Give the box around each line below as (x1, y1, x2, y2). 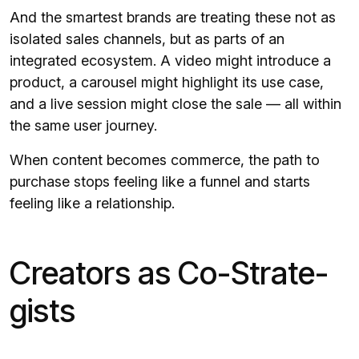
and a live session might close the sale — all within (10, 95, 341, 113)
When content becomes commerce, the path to (10, 151, 320, 169)
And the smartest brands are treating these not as (10, 9, 336, 26)
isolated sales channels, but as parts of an (10, 30, 284, 48)
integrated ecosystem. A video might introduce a (10, 52, 331, 70)
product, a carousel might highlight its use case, (10, 74, 324, 91)
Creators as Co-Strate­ (10, 254, 329, 292)
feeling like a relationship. (10, 195, 175, 212)
